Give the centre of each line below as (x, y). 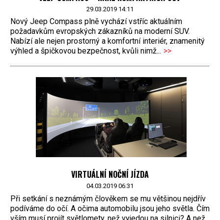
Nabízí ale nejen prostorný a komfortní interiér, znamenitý (108, 41)
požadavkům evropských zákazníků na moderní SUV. (100, 31)
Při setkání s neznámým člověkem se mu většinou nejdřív (108, 198)
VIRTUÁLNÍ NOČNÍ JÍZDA (110, 175)
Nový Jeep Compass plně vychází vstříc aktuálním (96, 22)
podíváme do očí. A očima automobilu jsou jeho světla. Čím (110, 208)
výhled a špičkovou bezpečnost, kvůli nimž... (86, 51)
